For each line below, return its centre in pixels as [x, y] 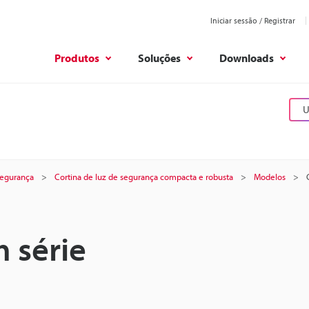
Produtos [77, 58]
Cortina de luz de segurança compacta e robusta [144, 177]
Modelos [270, 177]
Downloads [247, 58]
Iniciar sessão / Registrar [253, 20]
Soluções [159, 58]
